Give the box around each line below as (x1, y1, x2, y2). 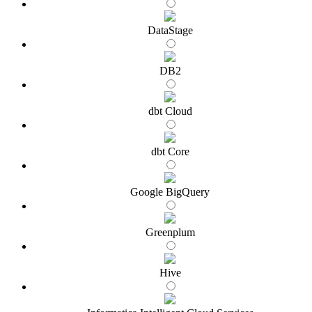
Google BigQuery (130, 185, 210, 198)
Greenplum (145, 226, 195, 238)
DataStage (147, 24, 193, 36)
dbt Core (150, 145, 189, 157)
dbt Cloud (148, 104, 192, 117)
